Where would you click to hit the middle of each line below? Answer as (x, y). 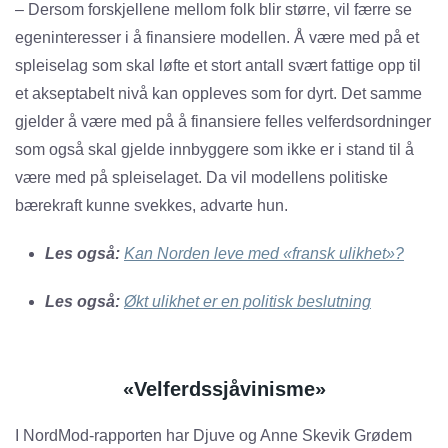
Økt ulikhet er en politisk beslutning (247, 302)
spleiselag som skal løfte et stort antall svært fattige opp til (218, 66)
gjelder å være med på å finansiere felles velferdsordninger (223, 122)
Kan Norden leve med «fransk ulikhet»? (264, 254)
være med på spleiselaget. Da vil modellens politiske (201, 178)
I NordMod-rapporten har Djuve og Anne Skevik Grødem (213, 436)
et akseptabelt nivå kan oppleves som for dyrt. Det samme (218, 94)
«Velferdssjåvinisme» (224, 389)
